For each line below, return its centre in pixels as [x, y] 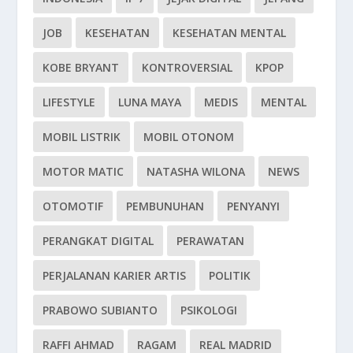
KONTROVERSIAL [188, 67]
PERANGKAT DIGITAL [98, 240]
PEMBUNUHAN [165, 206]
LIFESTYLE [69, 102]
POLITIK [230, 275]
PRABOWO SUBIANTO [100, 310]
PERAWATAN [211, 240]
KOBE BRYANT [81, 67]
